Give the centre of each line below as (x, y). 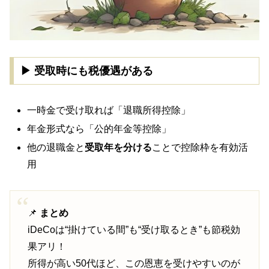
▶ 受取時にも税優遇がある (86, 71)
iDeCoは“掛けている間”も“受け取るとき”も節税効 (134, 229)
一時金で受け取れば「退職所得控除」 (109, 110)
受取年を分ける (119, 148)
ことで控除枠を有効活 (200, 148)
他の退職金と (56, 148)
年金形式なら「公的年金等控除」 (99, 129)
